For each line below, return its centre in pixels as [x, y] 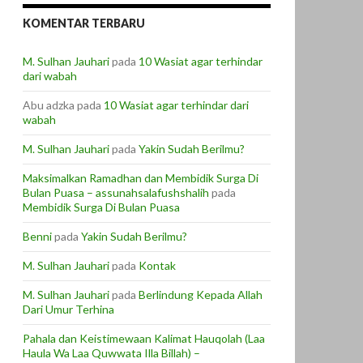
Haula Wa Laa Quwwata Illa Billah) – [111, 353]
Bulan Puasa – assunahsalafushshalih [116, 193]
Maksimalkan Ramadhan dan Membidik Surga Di [141, 178]
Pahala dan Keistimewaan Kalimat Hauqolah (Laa [144, 339]
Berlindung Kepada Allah [201, 295]
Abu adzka [49, 105]
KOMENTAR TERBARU [84, 23]
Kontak [157, 266]
